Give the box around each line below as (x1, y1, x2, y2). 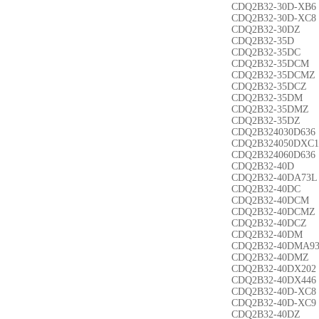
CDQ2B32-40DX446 (231, 275, 316, 286)
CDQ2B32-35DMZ (231, 104, 309, 115)
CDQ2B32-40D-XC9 (231, 298, 316, 308)
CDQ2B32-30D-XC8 (231, 13, 316, 23)
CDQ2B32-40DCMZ (231, 206, 315, 217)
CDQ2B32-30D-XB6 (231, 1, 316, 12)
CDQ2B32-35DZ (231, 115, 300, 126)
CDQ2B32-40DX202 (231, 263, 316, 274)
